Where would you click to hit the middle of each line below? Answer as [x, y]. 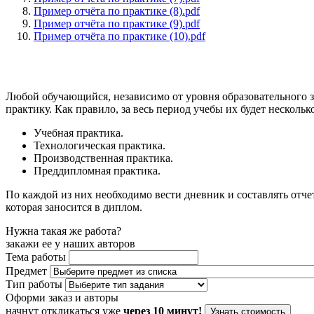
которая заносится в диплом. [74, 207]
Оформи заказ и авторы [62, 298]
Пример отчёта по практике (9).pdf [117, 24]
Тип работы [34, 285]
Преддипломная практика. [97, 171]
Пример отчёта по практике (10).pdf [120, 36]
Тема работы [36, 257]
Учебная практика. [78, 133]
